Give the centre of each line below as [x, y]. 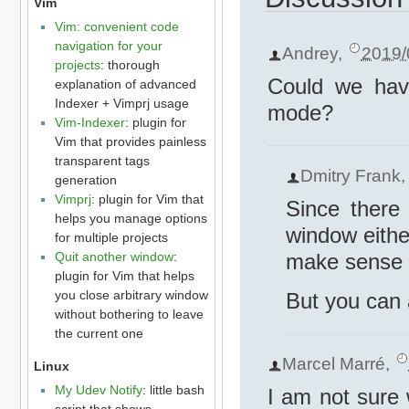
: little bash [173, 389]
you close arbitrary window [131, 294]
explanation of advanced [125, 84]
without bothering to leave [129, 314]
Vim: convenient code [116, 26]
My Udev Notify [98, 389]
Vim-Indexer [89, 122]
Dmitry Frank [350, 175]
